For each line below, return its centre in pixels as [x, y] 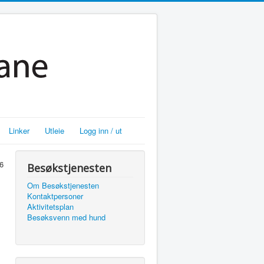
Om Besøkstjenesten [63, 185]
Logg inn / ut [101, 131]
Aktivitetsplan [50, 207]
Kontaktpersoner [55, 196]
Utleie [55, 131]
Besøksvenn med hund [66, 217]
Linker [19, 131]
